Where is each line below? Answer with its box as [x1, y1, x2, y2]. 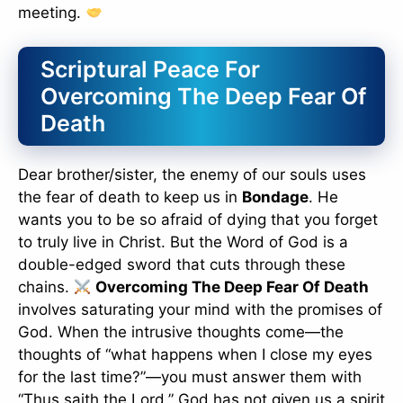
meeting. [18, 3, 85, 22]
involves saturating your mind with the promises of [18, 300, 382, 319]
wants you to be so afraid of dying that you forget [18, 210, 378, 229]
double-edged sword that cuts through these [18, 255, 345, 274]
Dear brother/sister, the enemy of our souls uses [18, 166, 366, 184]
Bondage [242, 188, 309, 207]
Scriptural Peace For [40, 56, 260, 84]
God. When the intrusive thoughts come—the [18, 323, 344, 342]
